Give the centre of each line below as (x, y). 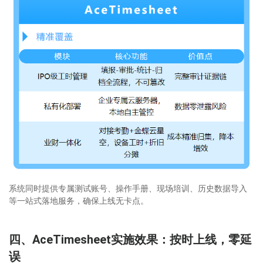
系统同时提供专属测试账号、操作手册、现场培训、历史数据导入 (128, 188)
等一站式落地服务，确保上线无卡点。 (79, 200)
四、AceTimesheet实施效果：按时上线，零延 (130, 239)
